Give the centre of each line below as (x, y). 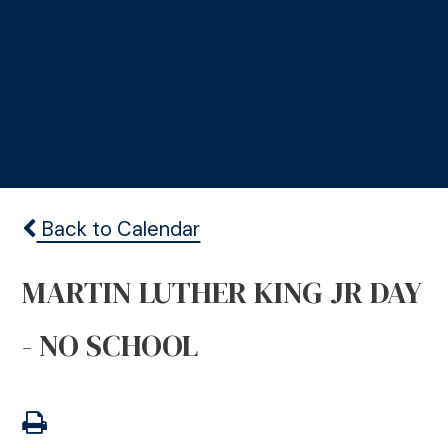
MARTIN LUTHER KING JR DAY (222, 292)
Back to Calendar (118, 229)
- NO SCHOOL (110, 345)
